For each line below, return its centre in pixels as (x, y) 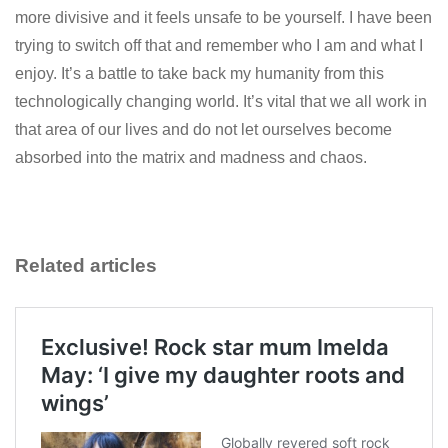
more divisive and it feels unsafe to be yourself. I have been (223, 17)
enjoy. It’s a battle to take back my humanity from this (199, 73)
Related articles (88, 265)
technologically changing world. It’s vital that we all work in (221, 101)
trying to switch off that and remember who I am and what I (219, 45)
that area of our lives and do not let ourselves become (203, 129)
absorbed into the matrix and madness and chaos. (193, 157)
